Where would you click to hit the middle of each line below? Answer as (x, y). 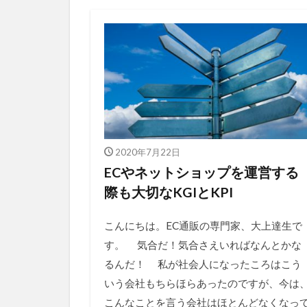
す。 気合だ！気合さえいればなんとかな (203, 245)
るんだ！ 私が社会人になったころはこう (203, 264)
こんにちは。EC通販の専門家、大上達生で (203, 226)
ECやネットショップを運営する (201, 172)
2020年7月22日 (147, 152)
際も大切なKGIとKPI (169, 192)
